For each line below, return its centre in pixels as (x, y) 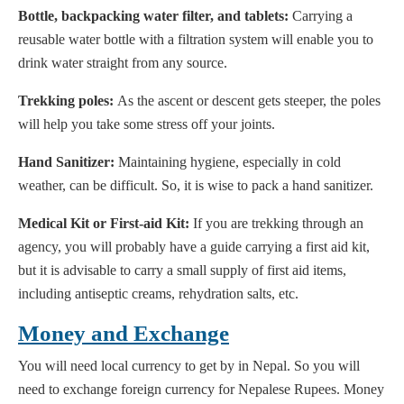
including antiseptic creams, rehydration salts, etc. (158, 294)
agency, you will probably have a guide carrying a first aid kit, (194, 247)
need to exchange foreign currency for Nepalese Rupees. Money (201, 390)
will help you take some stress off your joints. (147, 124)
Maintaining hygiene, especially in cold (228, 162)
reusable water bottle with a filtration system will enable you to (196, 40)
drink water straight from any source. (123, 63)
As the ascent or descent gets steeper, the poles (247, 101)
